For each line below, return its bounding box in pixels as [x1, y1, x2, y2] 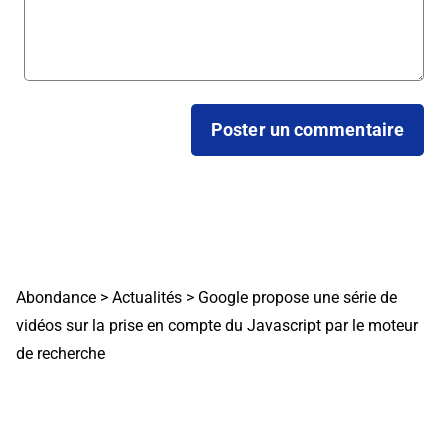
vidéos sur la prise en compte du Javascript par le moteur [16, 315, 418, 335]
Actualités [112, 287, 182, 307]
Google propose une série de [198, 287, 397, 307]
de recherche [16, 343, 105, 363]
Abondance [16, 287, 96, 307]
